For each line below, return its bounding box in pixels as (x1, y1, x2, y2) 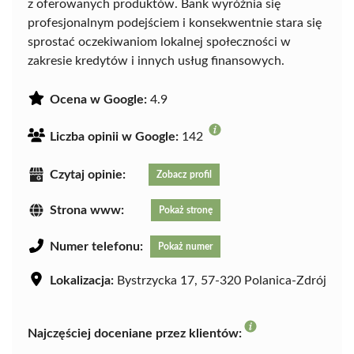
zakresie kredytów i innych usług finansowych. (28, 54, 284, 67)
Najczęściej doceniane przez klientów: (28, 327, 242, 341)
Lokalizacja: (50, 274, 114, 288)
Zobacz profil (156, 169, 212, 179)
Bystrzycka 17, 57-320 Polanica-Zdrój (114, 274, 326, 288)
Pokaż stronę (159, 205, 213, 216)
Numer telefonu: (50, 240, 143, 254)
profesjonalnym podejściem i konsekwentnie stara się (28, 16, 322, 29)
